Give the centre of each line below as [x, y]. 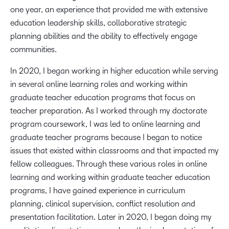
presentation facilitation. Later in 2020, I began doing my [111, 217]
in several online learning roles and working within [99, 84]
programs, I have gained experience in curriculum [98, 190]
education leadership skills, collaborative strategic [98, 23]
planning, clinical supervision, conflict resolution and [103, 204]
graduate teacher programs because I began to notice [106, 137]
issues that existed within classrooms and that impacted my [114, 151]
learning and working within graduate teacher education [110, 177]
